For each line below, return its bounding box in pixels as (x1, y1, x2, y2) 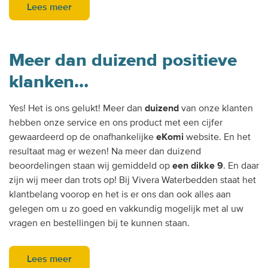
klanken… (9, 71, 89, 93)
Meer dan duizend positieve (9, 49, 237, 72)
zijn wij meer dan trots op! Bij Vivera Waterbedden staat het (9, 174, 256, 187)
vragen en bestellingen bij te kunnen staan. (9, 217, 190, 230)
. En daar (223, 160, 259, 172)
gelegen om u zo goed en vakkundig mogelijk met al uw (9, 203, 243, 215)
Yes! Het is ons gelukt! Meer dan (9, 102, 145, 115)
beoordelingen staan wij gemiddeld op (9, 160, 172, 172)
